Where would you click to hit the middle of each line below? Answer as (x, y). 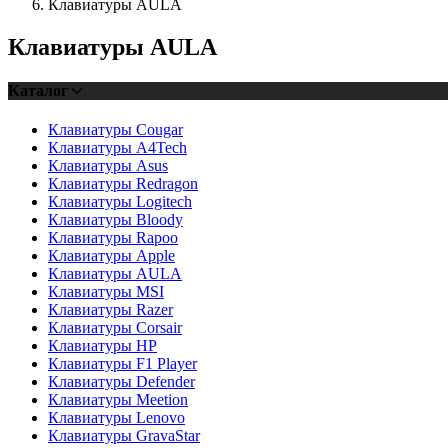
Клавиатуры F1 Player (122, 364)
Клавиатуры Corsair (115, 328)
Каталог (40, 90)
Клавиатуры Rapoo (113, 238)
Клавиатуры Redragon (123, 184)
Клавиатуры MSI (106, 292)
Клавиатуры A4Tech (117, 148)
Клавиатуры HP (102, 346)
